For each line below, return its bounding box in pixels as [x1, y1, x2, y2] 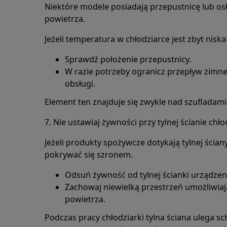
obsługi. [65, 78, 95, 89]
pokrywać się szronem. [45, 149, 133, 160]
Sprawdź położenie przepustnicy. [65, 54, 191, 65]
